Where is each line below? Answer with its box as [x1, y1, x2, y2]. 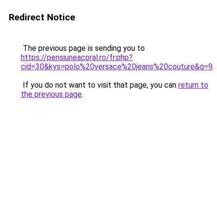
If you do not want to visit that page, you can [21, 80, 178, 90]
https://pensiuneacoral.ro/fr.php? [21, 53, 133, 62]
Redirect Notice [9, 12, 75, 23]
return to [178, 80, 208, 90]
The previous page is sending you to [21, 44, 145, 53]
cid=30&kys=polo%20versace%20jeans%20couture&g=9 [21, 62, 213, 71]
